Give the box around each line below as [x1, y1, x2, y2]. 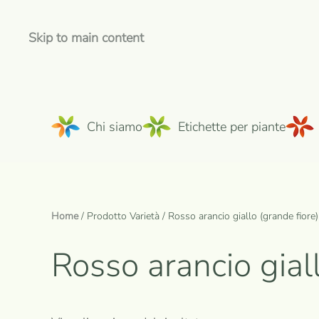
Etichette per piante [178, 118, 286, 136]
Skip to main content [28, 29, 144, 46]
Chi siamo [87, 118, 142, 136]
